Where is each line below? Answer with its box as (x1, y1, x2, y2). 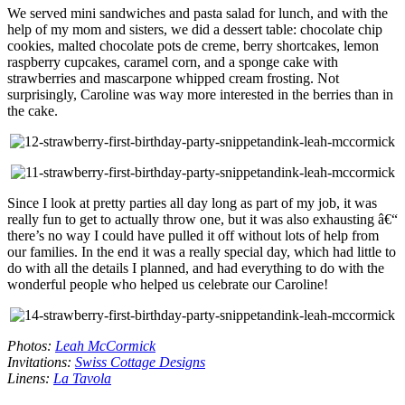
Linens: (7, 370, 53, 386)
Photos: (7, 337, 55, 353)
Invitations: (7, 353, 75, 370)
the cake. (7, 102, 58, 118)
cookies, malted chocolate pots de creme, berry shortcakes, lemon (7, 37, 379, 53)
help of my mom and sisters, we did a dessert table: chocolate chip (7, 21, 382, 37)
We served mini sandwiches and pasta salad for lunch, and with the (7, 5, 388, 21)
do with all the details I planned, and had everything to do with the (7, 259, 384, 276)
